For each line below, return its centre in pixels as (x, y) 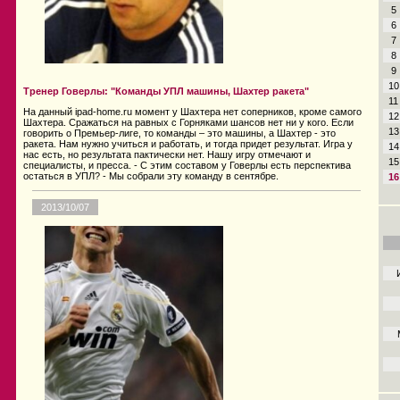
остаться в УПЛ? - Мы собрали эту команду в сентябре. (151, 176)
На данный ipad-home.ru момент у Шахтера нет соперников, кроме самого (192, 112)
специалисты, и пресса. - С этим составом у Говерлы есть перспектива (187, 166)
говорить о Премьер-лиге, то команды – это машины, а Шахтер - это (179, 133)
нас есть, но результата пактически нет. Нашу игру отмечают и (167, 155)
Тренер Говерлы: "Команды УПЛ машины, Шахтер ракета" (166, 92)
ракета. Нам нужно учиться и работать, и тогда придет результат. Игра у (188, 144)
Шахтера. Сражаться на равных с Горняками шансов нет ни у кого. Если (188, 123)
